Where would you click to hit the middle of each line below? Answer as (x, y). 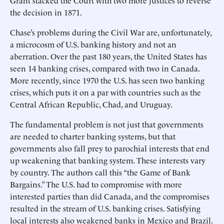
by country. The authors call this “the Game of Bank (100, 172)
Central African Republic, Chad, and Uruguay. (91, 104)
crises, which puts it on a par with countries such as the (105, 92)
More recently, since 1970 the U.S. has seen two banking (107, 80)
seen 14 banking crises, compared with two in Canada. (105, 68)
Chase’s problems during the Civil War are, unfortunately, (111, 32)
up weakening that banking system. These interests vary (108, 160)
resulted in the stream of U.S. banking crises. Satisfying (105, 208)
